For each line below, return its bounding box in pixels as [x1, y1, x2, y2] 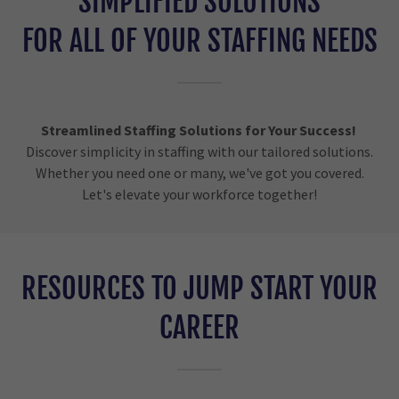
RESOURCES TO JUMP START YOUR [21, 271, 378, 306]
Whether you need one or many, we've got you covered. [35, 164, 364, 182]
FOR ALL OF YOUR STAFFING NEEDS [21, 23, 378, 59]
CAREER [159, 310, 240, 346]
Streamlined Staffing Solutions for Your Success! [40, 121, 356, 139]
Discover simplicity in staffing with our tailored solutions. [26, 142, 373, 160]
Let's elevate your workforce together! [79, 185, 320, 203]
